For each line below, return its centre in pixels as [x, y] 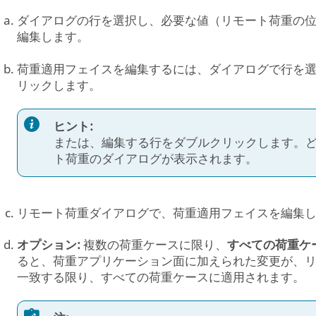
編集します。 [53, 37]
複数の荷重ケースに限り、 [155, 245]
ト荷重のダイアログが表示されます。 [155, 159]
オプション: [50, 245]
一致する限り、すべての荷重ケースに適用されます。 [160, 278]
